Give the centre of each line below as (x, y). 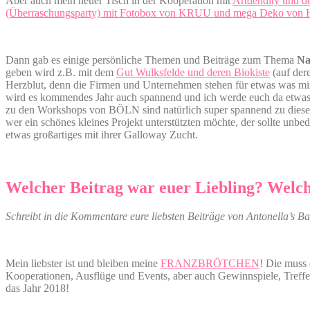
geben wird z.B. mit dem (61, 72)
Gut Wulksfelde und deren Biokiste (193, 72)
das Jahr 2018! (39, 289)
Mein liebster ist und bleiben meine (83, 264)
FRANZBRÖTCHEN (210, 264)
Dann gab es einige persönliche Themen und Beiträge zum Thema (151, 60)
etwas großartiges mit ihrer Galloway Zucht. (103, 134)
